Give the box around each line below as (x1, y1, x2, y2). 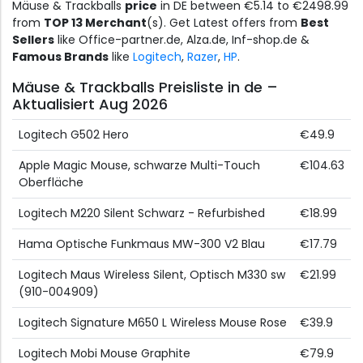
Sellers (12, 32, 54, 49)
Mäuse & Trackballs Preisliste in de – (12, 77, 278, 98)
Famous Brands (12, 49, 109, 66)
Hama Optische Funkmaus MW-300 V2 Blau (19, 236, 265, 253)
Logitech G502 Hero (19, 126, 129, 143)
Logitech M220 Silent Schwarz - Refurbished (19, 205, 265, 222)
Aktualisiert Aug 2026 (12, 94, 168, 115)
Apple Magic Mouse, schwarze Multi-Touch (19, 157, 260, 174)
